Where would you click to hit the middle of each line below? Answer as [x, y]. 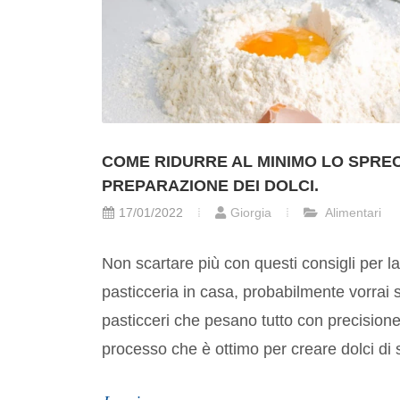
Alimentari [352, 213]
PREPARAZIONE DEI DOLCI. [210, 186]
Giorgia [251, 213]
